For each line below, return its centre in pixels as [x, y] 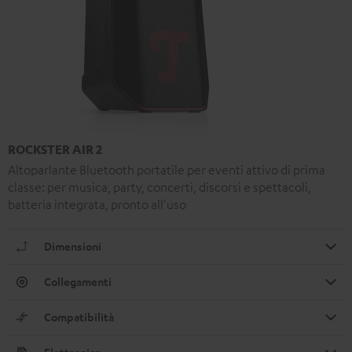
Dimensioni [73, 246]
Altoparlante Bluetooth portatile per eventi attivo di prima [167, 169]
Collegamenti [78, 281]
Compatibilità [79, 317]
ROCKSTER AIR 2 [55, 149]
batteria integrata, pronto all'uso [97, 204]
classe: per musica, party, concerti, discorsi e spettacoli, [159, 187]
